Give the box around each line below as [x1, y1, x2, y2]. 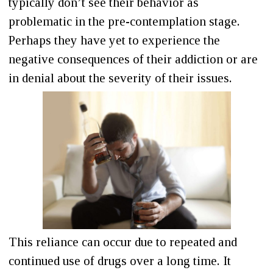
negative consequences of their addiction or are [9, 51, 258, 66]
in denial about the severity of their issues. [9, 70, 232, 85]
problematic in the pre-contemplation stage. [9, 13, 240, 29]
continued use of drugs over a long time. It [9, 253, 231, 269]
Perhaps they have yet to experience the [9, 32, 220, 48]
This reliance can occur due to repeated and [9, 235, 237, 250]
